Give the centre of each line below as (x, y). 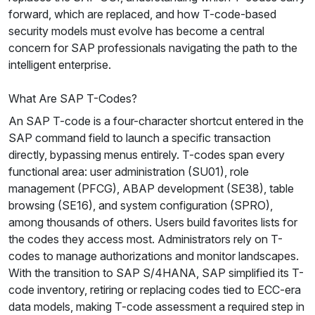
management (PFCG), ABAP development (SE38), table (151, 188)
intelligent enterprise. (60, 65)
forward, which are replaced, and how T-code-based (142, 14)
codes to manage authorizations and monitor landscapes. (154, 256)
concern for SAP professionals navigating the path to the (153, 48)
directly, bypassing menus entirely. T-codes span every (147, 155)
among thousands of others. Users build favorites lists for (153, 222)
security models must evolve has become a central (136, 31)
